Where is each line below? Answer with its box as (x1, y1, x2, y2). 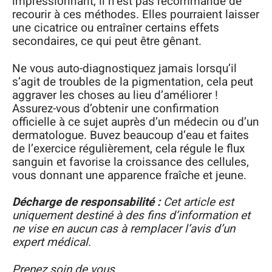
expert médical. (12, 234, 91, 251)
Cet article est (160, 194, 234, 211)
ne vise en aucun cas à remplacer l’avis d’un (12, 220, 235, 238)
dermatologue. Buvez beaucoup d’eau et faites (12, 126, 249, 144)
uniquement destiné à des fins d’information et (12, 207, 250, 225)
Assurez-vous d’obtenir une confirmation (12, 100, 219, 117)
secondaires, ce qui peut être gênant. (12, 33, 202, 50)
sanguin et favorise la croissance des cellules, (12, 153, 249, 171)
